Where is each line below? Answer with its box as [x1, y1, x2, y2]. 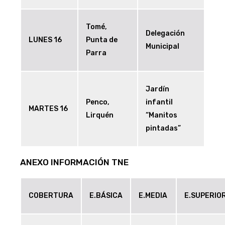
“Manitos [146, 111, 177, 120]
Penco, [86, 98, 109, 107]
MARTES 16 [29, 104, 68, 114]
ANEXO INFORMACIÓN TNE [20, 157, 129, 168]
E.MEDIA [139, 191, 167, 200]
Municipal [146, 42, 179, 51]
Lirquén [86, 111, 114, 120]
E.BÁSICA [89, 191, 123, 200]
